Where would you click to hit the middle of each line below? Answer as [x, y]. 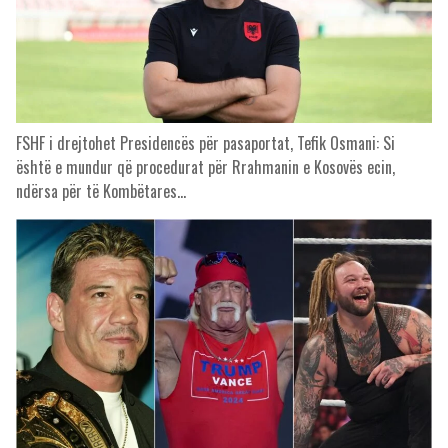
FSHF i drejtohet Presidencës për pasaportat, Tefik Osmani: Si [205, 143]
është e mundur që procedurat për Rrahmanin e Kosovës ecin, [205, 167]
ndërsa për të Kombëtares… [101, 191]
